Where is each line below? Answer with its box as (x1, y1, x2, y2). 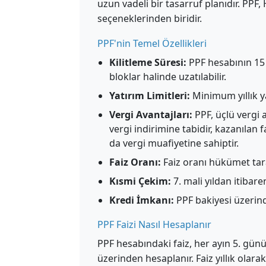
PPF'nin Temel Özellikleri (97, 37, 207, 50)
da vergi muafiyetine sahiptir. (109, 137, 239, 150)
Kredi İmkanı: (109, 194, 174, 207)
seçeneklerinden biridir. (97, 12, 202, 25)
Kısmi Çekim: (109, 175, 171, 188)
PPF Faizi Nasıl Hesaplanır (97, 218, 211, 231)
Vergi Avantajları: (109, 108, 192, 121)
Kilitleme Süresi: (109, 56, 186, 69)
